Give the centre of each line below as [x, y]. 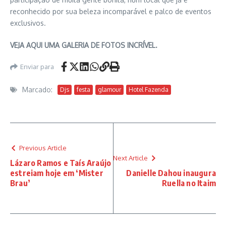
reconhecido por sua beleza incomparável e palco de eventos [111, 11]
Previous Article [43, 148]
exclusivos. [28, 23]
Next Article [130, 158]
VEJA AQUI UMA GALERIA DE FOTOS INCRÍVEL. [84, 45]
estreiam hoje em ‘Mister [57, 173]
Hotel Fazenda [149, 89]
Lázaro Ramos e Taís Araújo [61, 163]
